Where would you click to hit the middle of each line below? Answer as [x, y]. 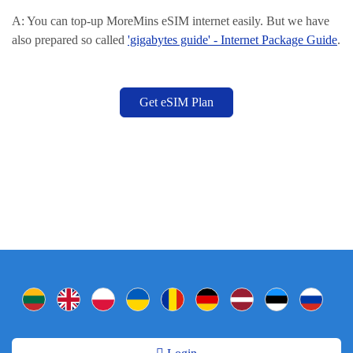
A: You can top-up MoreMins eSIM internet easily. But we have [171, 21]
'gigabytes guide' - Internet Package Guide [232, 40]
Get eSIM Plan [176, 102]
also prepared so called [70, 40]
